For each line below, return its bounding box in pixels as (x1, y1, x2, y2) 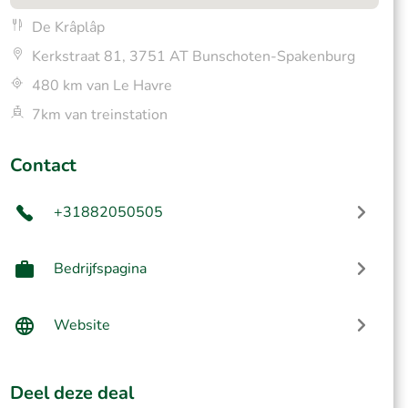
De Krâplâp (31, 17, 105, 37)
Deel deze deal (9, 381, 134, 405)
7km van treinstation (31, 105, 168, 125)
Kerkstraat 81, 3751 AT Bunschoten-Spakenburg (31, 46, 355, 66)
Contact (9, 153, 76, 178)
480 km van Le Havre (31, 76, 172, 96)
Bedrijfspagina (53, 259, 147, 279)
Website (53, 315, 110, 335)
